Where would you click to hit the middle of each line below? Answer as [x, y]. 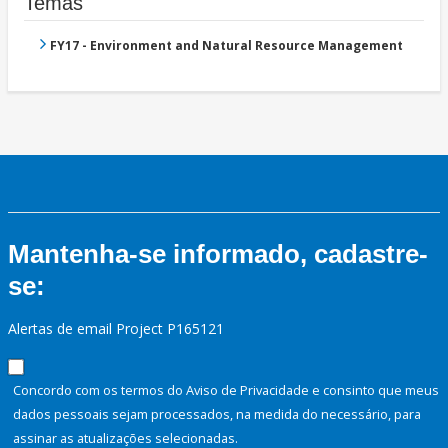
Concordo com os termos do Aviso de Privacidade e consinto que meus [226, 390]
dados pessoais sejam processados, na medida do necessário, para [217, 414]
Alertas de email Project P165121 [116, 329]
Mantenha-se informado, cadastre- [218, 254]
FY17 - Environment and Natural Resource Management [226, 46]
